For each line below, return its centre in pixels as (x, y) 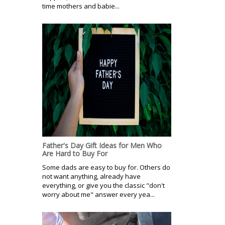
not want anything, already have (91, 177)
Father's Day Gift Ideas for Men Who (102, 146)
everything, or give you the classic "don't (103, 186)
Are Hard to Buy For (75, 154)
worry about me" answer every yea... (98, 195)
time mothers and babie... (81, 6)
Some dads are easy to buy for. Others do (106, 167)
